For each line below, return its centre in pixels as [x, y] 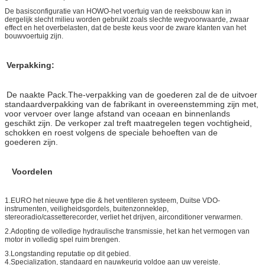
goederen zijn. [31, 142]
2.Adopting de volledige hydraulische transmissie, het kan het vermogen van [127, 231]
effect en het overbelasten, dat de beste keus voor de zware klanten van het [125, 28]
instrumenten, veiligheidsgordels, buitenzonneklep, [87, 209]
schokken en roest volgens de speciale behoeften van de [111, 132]
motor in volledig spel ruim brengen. [62, 239]
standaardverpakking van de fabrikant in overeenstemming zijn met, [132, 104]
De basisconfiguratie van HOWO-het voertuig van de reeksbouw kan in [118, 11]
